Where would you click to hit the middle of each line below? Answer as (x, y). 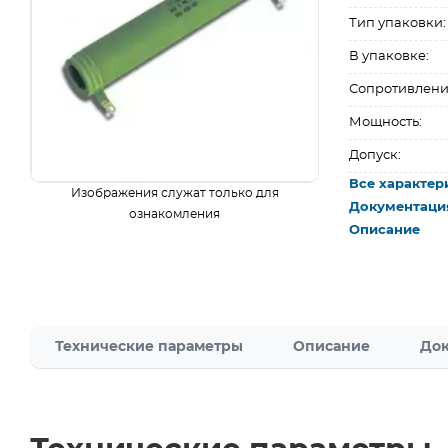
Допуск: (375, 155)
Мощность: (386, 122)
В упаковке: (389, 56)
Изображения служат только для (174, 193)
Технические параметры (149, 347)
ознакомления (175, 214)
